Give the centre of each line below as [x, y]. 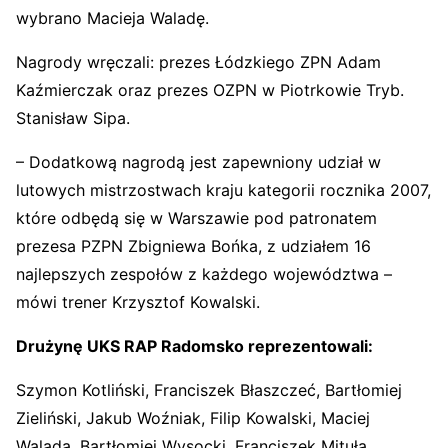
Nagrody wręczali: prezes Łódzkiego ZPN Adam [198, 62]
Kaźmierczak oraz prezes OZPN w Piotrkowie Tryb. [210, 90]
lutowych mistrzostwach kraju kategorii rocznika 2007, [223, 190]
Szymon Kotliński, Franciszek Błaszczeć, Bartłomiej [209, 390]
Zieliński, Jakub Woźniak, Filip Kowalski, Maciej [193, 418]
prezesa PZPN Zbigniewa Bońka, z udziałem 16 [193, 246]
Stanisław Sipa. [73, 118]
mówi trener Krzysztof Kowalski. [138, 302]
